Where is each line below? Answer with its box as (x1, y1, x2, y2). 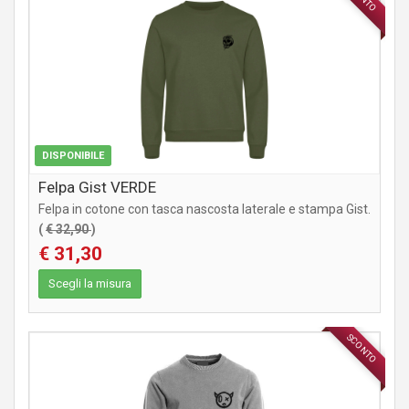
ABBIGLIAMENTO (288, 343, 367, 356)
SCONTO (344, 331, 379, 366)
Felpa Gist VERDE (38, 178, 156, 197)
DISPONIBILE (42, 150, 104, 163)
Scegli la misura (48, 277, 131, 291)
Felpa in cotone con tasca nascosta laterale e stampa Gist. (38, 202, 371, 217)
